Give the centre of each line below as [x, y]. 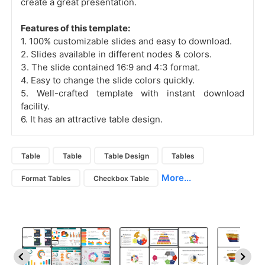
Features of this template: [75, 28]
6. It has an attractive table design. [92, 119]
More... [176, 178]
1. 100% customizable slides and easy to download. [126, 41]
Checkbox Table [121, 178]
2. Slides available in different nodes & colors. [116, 54]
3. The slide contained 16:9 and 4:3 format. [110, 67]
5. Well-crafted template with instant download [132, 93]
